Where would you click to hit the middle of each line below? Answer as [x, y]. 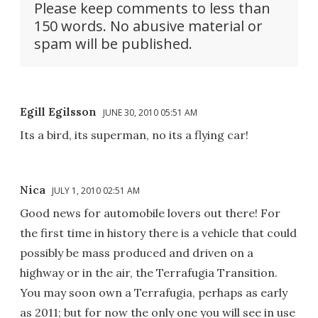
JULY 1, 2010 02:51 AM [96, 190]
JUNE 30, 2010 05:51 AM [150, 112]
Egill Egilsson [58, 111]
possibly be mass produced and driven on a [137, 252]
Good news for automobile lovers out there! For [150, 213]
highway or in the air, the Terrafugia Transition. [149, 272]
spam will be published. [113, 43]
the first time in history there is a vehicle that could [158, 232]
